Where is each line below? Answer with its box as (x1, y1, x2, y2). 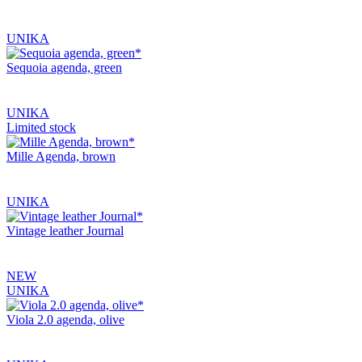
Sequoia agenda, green (6, 60, 122, 74)
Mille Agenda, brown (6, 149, 116, 163)
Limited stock (6, 120, 76, 134)
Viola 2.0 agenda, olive (6, 312, 124, 326)
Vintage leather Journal (6, 223, 124, 238)
